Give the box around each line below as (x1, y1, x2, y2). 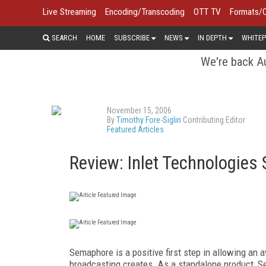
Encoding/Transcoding (105, 7, 185, 17)
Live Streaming (43, 7, 96, 17)
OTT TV (194, 7, 221, 17)
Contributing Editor (181, 115, 245, 125)
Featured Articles (107, 124, 164, 134)
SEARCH (50, 33, 77, 42)
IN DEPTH (198, 33, 227, 42)
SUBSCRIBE (114, 33, 150, 42)
